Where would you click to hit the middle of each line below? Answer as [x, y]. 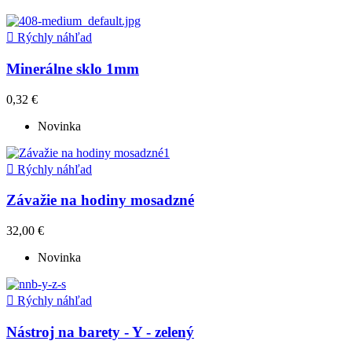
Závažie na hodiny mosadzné [100, 200]
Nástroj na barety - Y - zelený [100, 332]
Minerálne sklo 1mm [73, 68]
